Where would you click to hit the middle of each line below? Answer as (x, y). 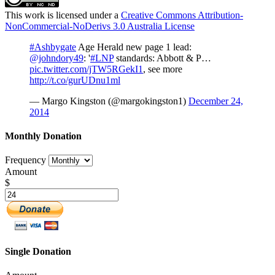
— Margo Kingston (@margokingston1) (109, 101)
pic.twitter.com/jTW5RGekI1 (86, 69)
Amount (21, 172)
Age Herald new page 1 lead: (134, 47)
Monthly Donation (43, 136)
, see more (163, 69)
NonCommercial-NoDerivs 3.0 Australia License (100, 26)
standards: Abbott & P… (162, 58)
